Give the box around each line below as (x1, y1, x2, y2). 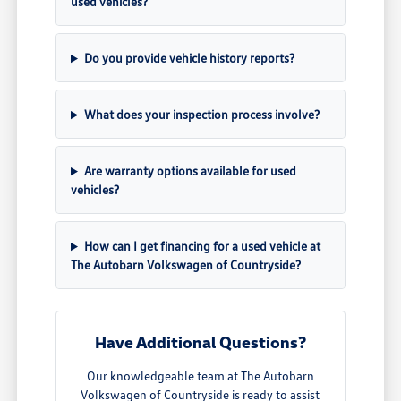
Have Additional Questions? (94, 332, 306, 353)
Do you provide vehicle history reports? (83, 50, 294, 66)
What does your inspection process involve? (83, 107, 320, 123)
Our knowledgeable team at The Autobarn (86, 368, 314, 384)
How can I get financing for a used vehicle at (83, 238, 320, 254)
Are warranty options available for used (83, 163, 296, 179)
